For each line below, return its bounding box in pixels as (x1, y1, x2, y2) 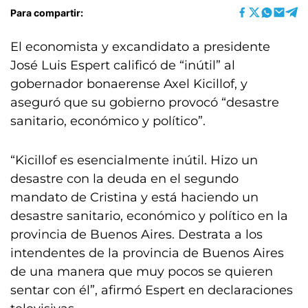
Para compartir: (10, 6, 83, 19)
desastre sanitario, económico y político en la (10, 208, 288, 223)
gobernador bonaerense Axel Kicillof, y (10, 76, 247, 91)
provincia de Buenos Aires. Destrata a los (10, 227, 263, 242)
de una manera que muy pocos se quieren (10, 264, 273, 279)
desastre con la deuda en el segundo (10, 171, 239, 186)
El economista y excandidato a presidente (10, 39, 270, 54)
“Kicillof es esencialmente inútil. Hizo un (10, 153, 258, 168)
